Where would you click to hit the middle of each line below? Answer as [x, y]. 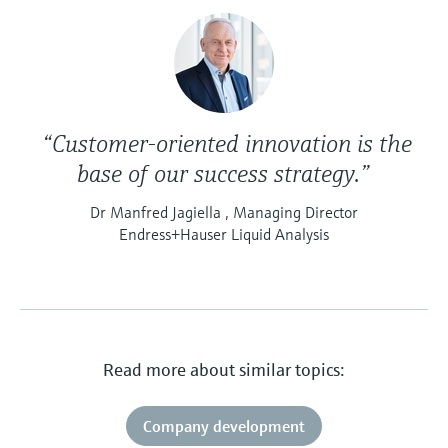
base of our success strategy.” [224, 173]
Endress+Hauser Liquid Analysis [223, 233]
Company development [223, 425]
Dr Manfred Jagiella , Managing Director [223, 211]
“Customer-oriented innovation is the [223, 143]
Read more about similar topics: [223, 369]
